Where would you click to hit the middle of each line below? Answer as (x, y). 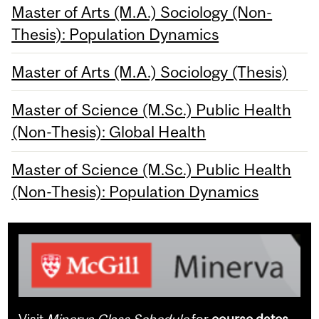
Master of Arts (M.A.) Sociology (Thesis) (150, 72)
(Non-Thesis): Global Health (109, 132)
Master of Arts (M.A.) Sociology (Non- (142, 12)
